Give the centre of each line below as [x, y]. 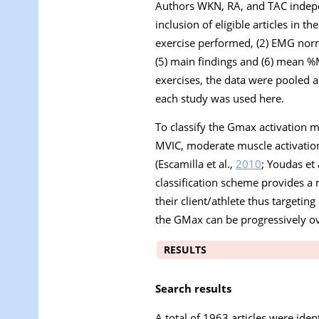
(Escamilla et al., [195, 164]
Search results [193, 288]
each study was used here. [220, 98]
